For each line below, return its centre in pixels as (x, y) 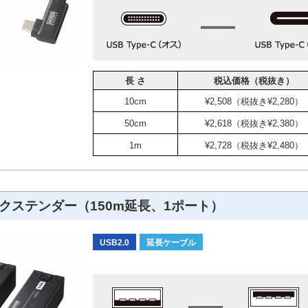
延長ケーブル (171, 242)
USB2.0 (114, 242)
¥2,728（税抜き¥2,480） (254, 145)
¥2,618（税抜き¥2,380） (254, 123)
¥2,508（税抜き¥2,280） (254, 101)
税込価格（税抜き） (254, 80)
